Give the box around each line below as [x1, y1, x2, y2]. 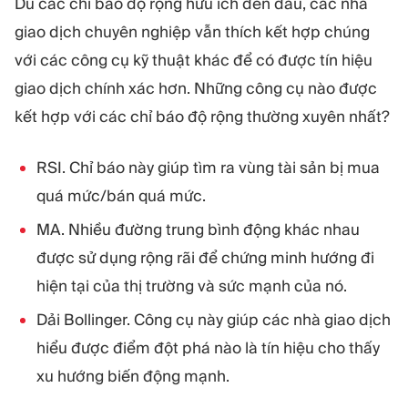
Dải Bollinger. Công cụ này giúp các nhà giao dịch [36, 310, 391, 331]
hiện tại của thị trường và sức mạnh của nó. [36, 276, 347, 297]
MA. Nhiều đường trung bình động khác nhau [36, 219, 360, 240]
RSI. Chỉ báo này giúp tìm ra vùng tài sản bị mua [36, 158, 380, 178]
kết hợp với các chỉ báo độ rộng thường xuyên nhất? [15, 106, 390, 127]
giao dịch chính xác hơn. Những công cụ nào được [15, 77, 377, 98]
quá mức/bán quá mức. [36, 186, 206, 207]
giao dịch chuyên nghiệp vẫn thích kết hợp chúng [15, 21, 370, 42]
